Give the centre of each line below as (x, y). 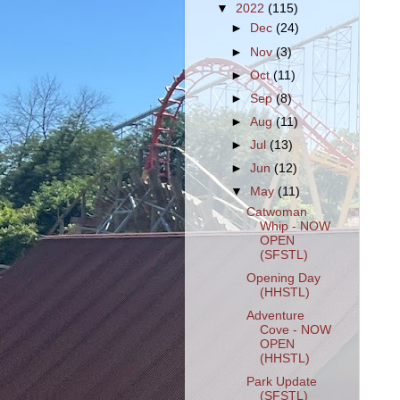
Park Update (281, 382)
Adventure (275, 316)
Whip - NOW (295, 226)
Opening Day (283, 279)
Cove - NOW (295, 330)
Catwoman (276, 212)
